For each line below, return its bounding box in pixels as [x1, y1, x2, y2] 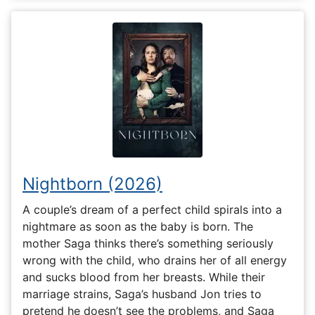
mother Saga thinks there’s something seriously [22, 236, 274, 251]
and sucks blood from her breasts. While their [22, 270, 265, 285]
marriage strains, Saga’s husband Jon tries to [22, 287, 262, 302]
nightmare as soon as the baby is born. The [22, 219, 253, 234]
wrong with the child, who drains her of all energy [22, 253, 287, 268]
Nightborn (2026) [22, 174, 162, 194]
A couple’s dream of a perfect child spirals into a [22, 202, 282, 217]
